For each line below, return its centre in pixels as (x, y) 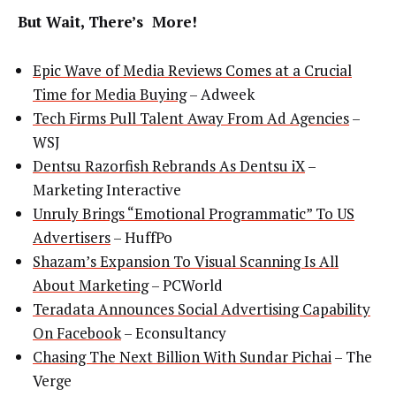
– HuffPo (141, 237)
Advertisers (72, 237)
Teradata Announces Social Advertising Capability (202, 308)
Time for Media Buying (110, 94)
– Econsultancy (174, 332)
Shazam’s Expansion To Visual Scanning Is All (186, 261)
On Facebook (77, 332)
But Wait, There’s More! (107, 22)
